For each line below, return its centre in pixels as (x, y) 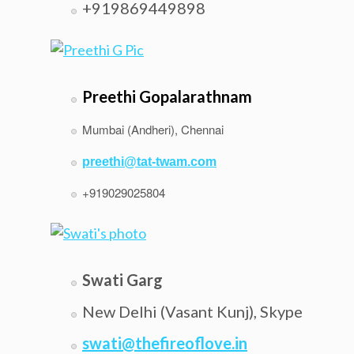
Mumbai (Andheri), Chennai (153, 129)
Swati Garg (122, 280)
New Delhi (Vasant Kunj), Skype (192, 311)
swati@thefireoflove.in (165, 343)
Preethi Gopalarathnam (167, 96)
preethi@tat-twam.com (149, 162)
